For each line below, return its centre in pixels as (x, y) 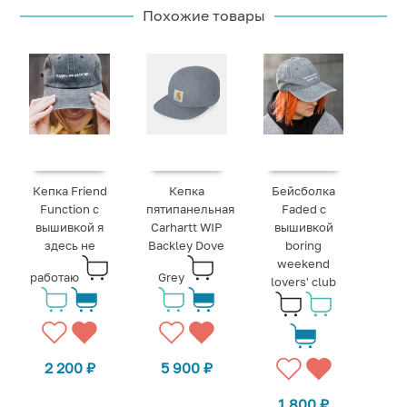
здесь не (69, 245)
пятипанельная (191, 208)
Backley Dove (187, 245)
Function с (70, 208)
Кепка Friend (69, 190)
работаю (55, 277)
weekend (304, 263)
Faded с (303, 208)
